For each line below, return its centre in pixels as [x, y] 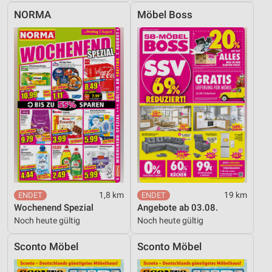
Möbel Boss [165, 15]
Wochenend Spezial [54, 207]
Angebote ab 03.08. [178, 207]
